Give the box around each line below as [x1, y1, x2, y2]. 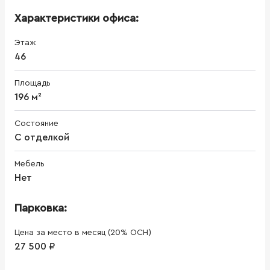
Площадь [14, 78, 51, 87]
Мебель [14, 159, 45, 168]
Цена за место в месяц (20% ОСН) [14, 228, 151, 237]
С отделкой [14, 132, 69, 142]
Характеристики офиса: [14, 12, 139, 24]
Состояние [14, 119, 58, 128]
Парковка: [14, 202, 67, 213]
